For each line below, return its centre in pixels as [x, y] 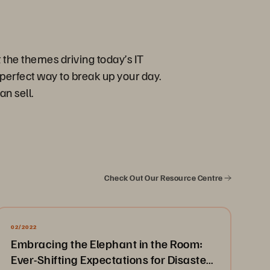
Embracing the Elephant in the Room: [107, 243]
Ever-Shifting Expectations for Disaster [111, 259]
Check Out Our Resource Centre [164, 177]
